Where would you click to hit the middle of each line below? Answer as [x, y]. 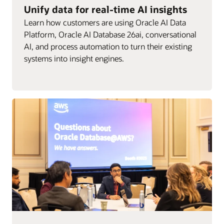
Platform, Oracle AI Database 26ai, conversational [110, 34]
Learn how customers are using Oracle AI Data [105, 22]
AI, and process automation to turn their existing [108, 46]
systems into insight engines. [74, 58]
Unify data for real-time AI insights [105, 9]
